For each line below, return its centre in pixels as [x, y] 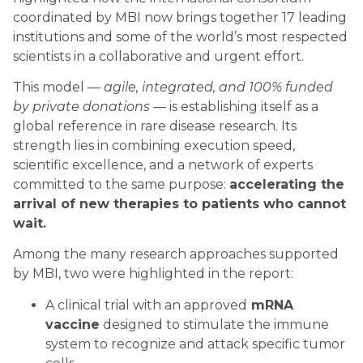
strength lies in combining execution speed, [154, 146]
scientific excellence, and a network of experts [163, 165]
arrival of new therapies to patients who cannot [179, 204]
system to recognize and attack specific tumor [195, 344]
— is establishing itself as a [234, 107]
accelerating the [287, 185]
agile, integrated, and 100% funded [218, 88]
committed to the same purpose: [121, 185]
